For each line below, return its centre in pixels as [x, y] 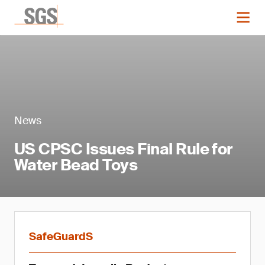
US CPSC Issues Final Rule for [123, 149]
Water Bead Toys [76, 165]
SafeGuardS [61, 237]
